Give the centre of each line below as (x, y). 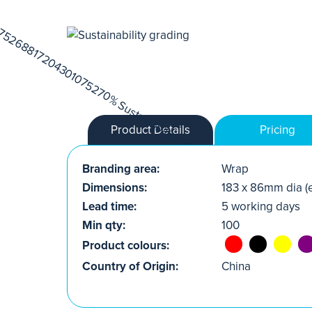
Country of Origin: (130, 266)
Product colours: (126, 245)
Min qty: (104, 225)
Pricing (277, 130)
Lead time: (109, 206)
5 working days (261, 206)
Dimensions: (115, 187)
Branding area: (121, 169)
